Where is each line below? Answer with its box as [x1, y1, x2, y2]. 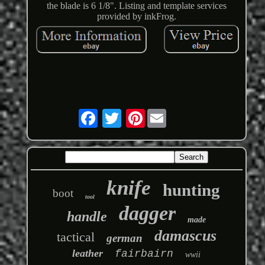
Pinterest [144, 108, 177, 119]
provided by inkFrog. [96, 11, 176, 22]
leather [72, 247, 104, 260]
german [106, 232, 143, 245]
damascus [154, 227, 216, 245]
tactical [56, 230, 95, 245]
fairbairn [115, 248, 174, 260]
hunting [163, 180, 221, 200]
